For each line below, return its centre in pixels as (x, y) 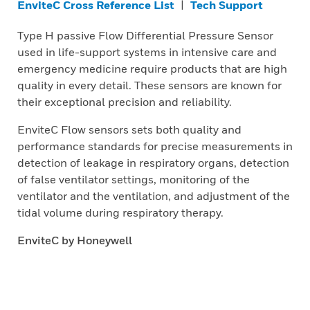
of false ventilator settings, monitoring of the (134, 179)
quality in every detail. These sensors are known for (149, 85)
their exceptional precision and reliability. (125, 102)
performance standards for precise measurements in (155, 146)
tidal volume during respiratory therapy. (120, 212)
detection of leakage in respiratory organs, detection (153, 163)
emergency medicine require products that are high (152, 69)
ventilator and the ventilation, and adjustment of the (154, 196)
